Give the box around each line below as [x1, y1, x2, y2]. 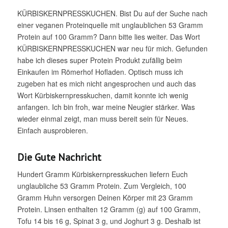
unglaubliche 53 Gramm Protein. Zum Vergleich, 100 [17, 181, 186, 191]
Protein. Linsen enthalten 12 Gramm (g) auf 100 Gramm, [17, 204, 201, 215]
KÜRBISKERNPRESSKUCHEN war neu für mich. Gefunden [17, 43, 208, 53]
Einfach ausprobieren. [17, 125, 88, 135]
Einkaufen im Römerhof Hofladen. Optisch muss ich [17, 66, 183, 77]
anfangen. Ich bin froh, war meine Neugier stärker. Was [17, 101, 195, 112]
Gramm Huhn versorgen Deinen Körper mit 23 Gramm [17, 192, 193, 203]
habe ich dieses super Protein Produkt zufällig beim [17, 54, 182, 65]
